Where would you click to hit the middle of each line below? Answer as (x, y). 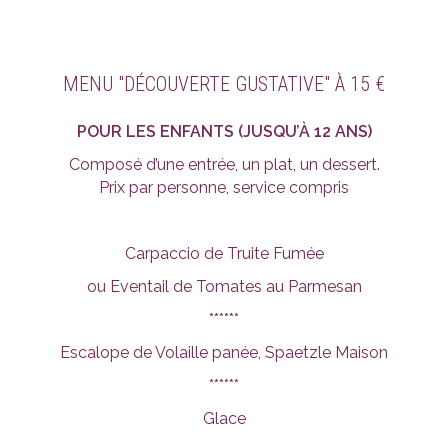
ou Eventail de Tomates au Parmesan (224, 286)
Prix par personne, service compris (224, 187)
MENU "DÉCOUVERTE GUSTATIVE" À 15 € (224, 84)
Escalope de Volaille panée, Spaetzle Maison (224, 352)
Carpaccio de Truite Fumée (224, 253)
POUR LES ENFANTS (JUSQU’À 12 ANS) (224, 131)
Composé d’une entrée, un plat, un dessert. (224, 164)
